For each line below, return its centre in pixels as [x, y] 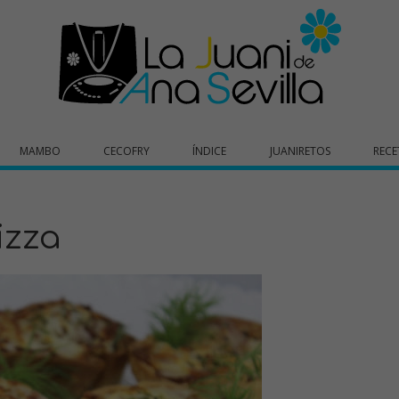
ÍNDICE [210, 151]
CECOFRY [127, 151]
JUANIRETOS [300, 151]
